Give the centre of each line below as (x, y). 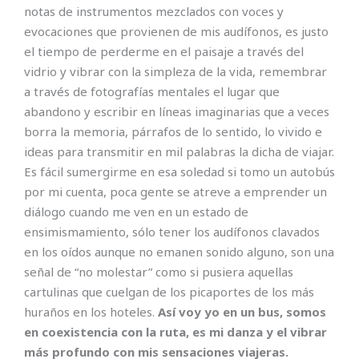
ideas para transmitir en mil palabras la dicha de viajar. (179, 152)
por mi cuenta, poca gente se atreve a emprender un (175, 192)
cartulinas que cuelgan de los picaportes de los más (169, 292)
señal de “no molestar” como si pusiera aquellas (159, 272)
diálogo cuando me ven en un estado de (136, 212)
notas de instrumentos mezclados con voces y (154, 12)
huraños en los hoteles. (91, 312)
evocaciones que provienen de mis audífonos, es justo (176, 32)
